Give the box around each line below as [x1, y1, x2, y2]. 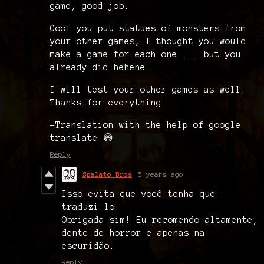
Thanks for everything [50, 97, 161, 107]
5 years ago [138, 170, 183, 178]
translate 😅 [50, 133, 113, 143]
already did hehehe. [50, 62, 151, 72]
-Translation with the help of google [50, 120, 241, 130]
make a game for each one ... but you [50, 49, 241, 59]
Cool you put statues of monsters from [50, 23, 246, 33]
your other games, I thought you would [50, 36, 246, 46]
